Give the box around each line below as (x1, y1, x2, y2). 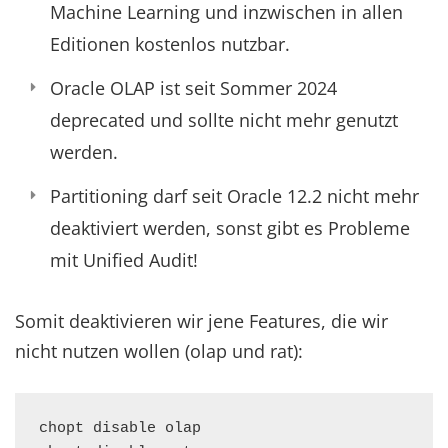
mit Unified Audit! (50, 248, 198, 272)
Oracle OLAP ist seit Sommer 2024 (50, 76, 337, 100)
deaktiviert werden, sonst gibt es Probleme (50, 216, 410, 240)
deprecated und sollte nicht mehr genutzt (50, 108, 398, 132)
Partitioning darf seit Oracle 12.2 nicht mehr (50, 184, 419, 208)
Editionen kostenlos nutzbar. (50, 32, 290, 56)
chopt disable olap (39, 420, 201, 437)
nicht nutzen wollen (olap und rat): (15, 339, 303, 363)
